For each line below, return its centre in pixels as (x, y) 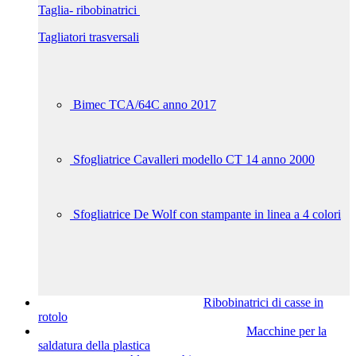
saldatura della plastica (94, 345)
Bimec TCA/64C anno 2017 (145, 104)
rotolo (53, 317)
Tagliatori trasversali (89, 37)
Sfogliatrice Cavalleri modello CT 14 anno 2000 (194, 159)
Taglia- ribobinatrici (89, 10)
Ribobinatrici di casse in (263, 302)
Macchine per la (286, 331)
